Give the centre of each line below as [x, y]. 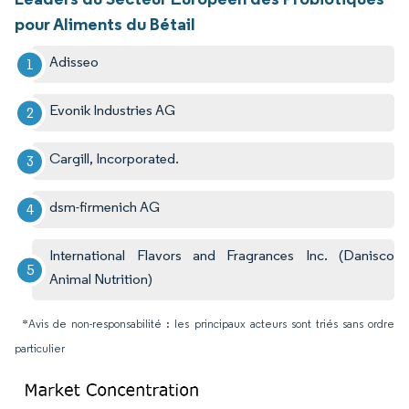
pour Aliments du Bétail [105, 24]
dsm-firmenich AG [105, 207]
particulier [40, 349]
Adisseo [74, 62]
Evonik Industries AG [113, 110]
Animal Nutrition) [101, 279]
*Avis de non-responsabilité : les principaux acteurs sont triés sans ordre [208, 324]
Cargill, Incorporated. [115, 159]
